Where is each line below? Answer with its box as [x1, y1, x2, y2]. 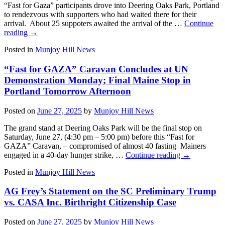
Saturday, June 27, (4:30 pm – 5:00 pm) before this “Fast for [4, 132, 194, 141]
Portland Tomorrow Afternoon [4, 86, 131, 96]
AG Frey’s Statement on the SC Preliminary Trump [4, 186, 216, 197]
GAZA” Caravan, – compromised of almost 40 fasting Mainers [4, 141, 206, 150]
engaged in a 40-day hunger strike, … [4, 150, 126, 159]
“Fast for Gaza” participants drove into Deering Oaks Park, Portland [4, 1, 219, 10]
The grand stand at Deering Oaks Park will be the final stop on [4, 123, 202, 132]
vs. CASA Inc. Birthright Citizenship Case [4, 197, 176, 208]
